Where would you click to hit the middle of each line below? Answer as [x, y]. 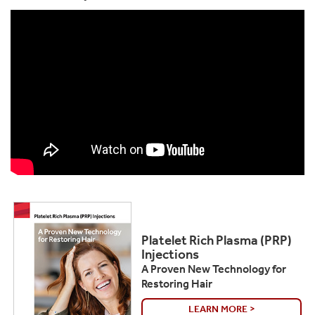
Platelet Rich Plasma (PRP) [217, 241]
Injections [170, 255]
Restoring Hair [177, 284]
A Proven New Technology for [214, 269]
